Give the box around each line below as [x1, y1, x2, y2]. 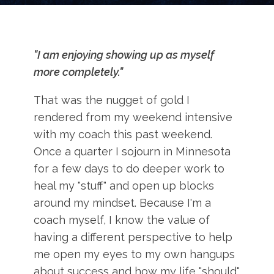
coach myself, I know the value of [34, 213, 210, 226]
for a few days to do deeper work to [34, 162, 225, 175]
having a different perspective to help [34, 231, 233, 243]
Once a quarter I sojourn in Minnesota [34, 145, 231, 158]
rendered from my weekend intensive [34, 111, 233, 124]
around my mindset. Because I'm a [34, 196, 212, 209]
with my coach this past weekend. [34, 128, 213, 141]
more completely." [34, 65, 124, 78]
